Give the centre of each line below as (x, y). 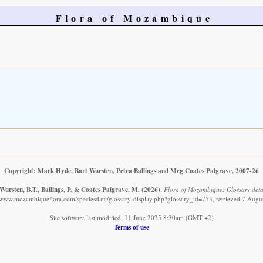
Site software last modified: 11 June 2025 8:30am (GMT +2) (131, 218)
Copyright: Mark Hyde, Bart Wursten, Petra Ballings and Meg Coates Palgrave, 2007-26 (131, 171)
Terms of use (131, 227)
